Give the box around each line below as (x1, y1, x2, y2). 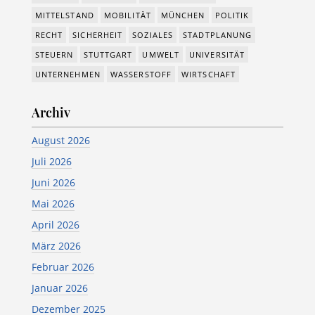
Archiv (31, 104, 70, 121)
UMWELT (142, 49, 180, 60)
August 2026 (31, 134, 90, 147)
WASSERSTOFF (110, 69, 172, 79)
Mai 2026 (31, 197, 75, 210)
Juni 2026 (31, 176, 75, 189)
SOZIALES (132, 30, 174, 40)
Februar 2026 (31, 260, 94, 274)
